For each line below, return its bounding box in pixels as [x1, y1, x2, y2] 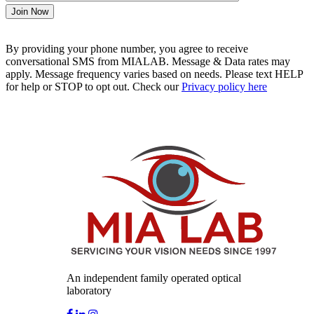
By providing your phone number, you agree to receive [6, 43, 248, 55]
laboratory [67, 285, 111, 297]
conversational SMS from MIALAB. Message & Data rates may [6, 55, 290, 68]
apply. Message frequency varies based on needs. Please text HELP [6, 68, 303, 81]
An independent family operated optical [67, 272, 241, 285]
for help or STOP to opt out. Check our [6, 81, 182, 93]
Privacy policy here [182, 81, 267, 93]
